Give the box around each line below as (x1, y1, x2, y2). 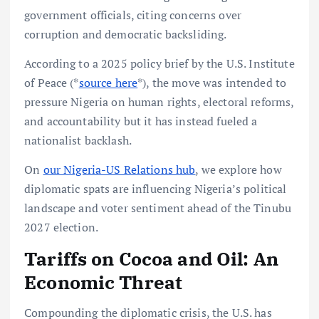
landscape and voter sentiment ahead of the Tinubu (24, 200, 291, 216)
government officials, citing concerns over (24, 6, 241, 23)
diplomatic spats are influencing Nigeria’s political (24, 181, 287, 197)
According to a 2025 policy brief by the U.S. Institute (24, 56, 295, 72)
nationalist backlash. (24, 132, 132, 149)
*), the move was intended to (137, 75, 287, 91)
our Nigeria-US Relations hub (43, 162, 196, 178)
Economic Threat (24, 270, 183, 295)
